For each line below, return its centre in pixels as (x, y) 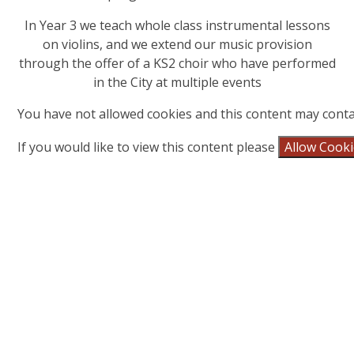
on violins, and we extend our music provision (177, 44)
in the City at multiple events (177, 82)
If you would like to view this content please (148, 147)
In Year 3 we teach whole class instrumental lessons (177, 25)
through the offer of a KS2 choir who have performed (177, 63)
